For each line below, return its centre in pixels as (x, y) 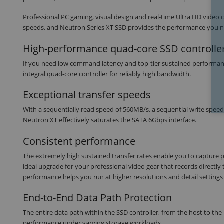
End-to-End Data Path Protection (97, 198)
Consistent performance (79, 141)
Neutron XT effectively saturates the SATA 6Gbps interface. (110, 120)
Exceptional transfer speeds (87, 95)
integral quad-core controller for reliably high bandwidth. (107, 74)
